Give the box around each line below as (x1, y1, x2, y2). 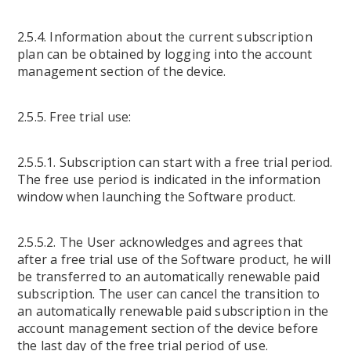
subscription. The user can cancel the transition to (17, 285, 320, 302)
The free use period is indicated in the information (17, 171, 321, 188)
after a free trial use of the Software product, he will (17, 251, 331, 268)
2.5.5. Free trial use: (17, 108, 132, 125)
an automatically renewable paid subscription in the (17, 302, 329, 320)
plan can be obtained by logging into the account (17, 45, 313, 63)
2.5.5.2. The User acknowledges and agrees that (17, 233, 303, 251)
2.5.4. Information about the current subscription (17, 28, 313, 45)
